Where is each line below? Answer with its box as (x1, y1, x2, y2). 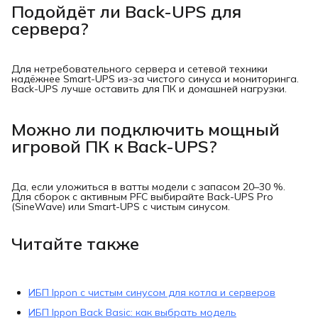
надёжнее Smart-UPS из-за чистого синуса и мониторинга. (11, 72, 299, 85)
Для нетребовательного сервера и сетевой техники (11, 62, 268, 75)
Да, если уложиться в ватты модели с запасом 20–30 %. (11, 180, 285, 193)
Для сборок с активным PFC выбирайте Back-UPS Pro (11, 190, 273, 203)
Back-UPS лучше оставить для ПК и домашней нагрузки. (11, 82, 287, 95)
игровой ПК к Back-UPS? (11, 135, 217, 157)
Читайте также (11, 233, 139, 255)
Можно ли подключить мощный (11, 118, 280, 140)
